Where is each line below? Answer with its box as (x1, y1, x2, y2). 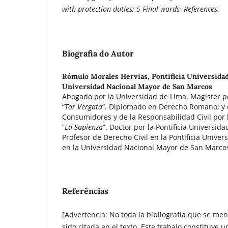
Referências (62, 186, 108, 196)
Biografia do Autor (62, 48, 134, 59)
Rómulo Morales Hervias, (62, 72, 152, 81)
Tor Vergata (65, 102, 102, 111)
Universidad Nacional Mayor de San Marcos (62, 82, 212, 91)
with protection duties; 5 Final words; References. (62, 4, 219, 14)
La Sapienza (65, 122, 103, 132)
